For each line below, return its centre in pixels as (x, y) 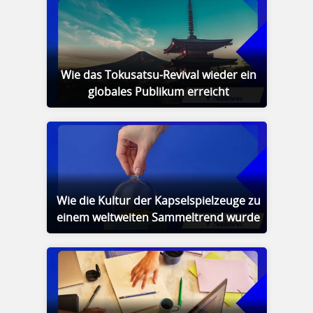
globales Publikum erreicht (158, 92)
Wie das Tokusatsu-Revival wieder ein (158, 75)
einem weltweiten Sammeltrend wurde (158, 218)
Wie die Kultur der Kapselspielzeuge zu (158, 201)
